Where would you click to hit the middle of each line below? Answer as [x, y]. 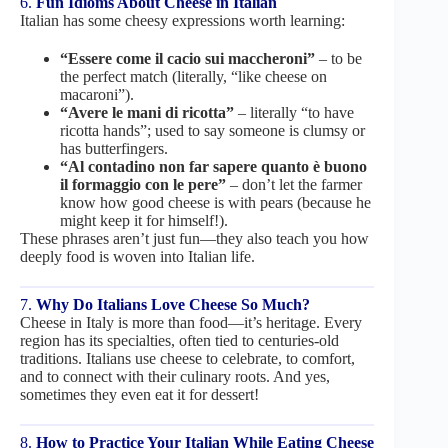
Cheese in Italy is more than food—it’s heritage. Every [191, 322]
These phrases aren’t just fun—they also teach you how [194, 238]
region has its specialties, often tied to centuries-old [179, 340]
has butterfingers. [114, 148]
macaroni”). [97, 94]
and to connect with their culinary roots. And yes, [175, 376]
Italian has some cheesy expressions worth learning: [182, 20]
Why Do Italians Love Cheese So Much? [173, 304]
